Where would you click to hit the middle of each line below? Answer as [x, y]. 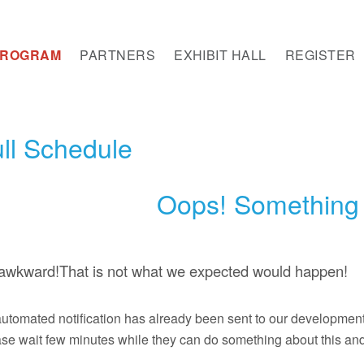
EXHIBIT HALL [220, 55]
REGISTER [320, 55]
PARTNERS [118, 55]
